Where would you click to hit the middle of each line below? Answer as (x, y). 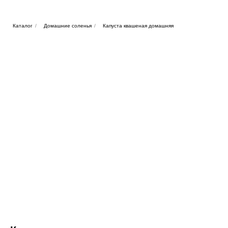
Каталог (23, 26)
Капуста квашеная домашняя (138, 26)
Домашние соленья (68, 26)
